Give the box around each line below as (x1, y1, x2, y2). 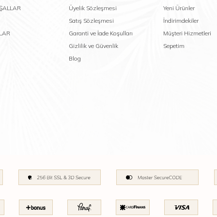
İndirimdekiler (163, 17, 199, 25)
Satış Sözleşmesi (68, 17, 114, 25)
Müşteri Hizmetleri (163, 30, 211, 37)
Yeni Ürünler (163, 4, 195, 12)
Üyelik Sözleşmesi (68, 4, 117, 12)
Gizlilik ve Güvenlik (68, 42, 118, 50)
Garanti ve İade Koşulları (68, 30, 133, 37)
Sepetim (163, 42, 185, 50)
